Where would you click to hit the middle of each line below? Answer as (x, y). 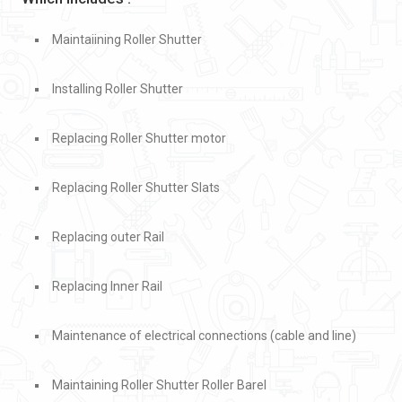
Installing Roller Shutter (118, 89)
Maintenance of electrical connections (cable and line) (204, 336)
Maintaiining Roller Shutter (127, 40)
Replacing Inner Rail (107, 287)
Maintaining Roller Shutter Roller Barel (159, 385)
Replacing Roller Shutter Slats (136, 188)
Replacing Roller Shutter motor (139, 139)
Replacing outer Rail (108, 237)
